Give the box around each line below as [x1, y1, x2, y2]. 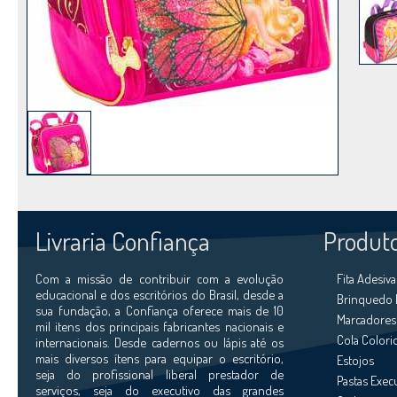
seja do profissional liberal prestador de [35, 366, 284, 382]
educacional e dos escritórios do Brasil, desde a [35, 286, 284, 302]
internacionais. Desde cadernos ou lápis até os [35, 334, 284, 350]
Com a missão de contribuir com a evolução [35, 270, 284, 286]
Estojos [337, 352, 374, 368]
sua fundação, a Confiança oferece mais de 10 [35, 302, 284, 318]
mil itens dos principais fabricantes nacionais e [35, 318, 284, 334]
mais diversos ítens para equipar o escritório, [35, 350, 284, 366]
